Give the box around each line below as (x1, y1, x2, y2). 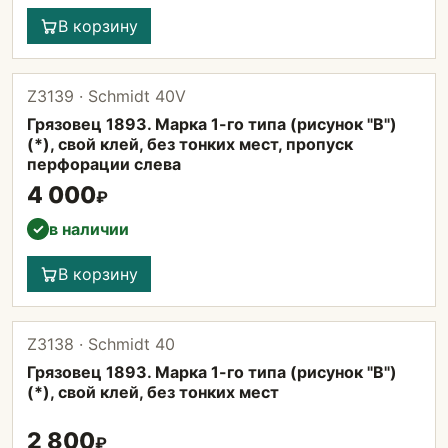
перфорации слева (27, 154, 181, 174)
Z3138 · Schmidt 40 (27, 334, 175, 354)
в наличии (49, 219, 129, 239)
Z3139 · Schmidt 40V (27, 86, 186, 106)
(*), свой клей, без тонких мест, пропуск (27, 134, 353, 154)
